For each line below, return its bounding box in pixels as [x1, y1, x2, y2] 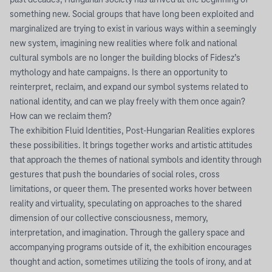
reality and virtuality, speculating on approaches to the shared [10, 199, 242, 209]
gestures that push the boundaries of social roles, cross [10, 170, 220, 180]
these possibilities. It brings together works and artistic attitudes [10, 141, 253, 151]
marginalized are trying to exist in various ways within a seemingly [10, 24, 256, 34]
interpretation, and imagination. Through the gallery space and [10, 228, 245, 238]
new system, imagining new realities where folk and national [10, 39, 237, 49]
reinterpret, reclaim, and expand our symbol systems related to [10, 83, 248, 92]
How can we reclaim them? [10, 112, 112, 121]
